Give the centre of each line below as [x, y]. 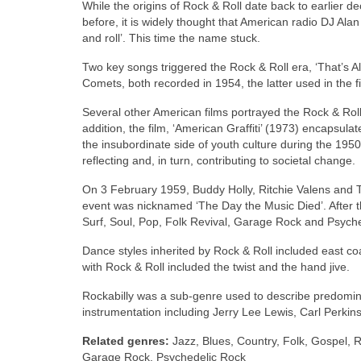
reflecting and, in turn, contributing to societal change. [219, 161]
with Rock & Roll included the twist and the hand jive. [216, 267]
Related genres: [126, 341]
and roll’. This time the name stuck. [171, 38]
